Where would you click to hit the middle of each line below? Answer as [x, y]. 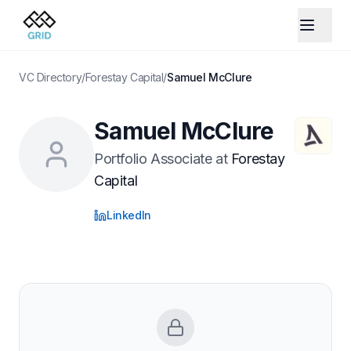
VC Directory [51, 77]
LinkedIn [129, 215]
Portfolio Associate [153, 159]
